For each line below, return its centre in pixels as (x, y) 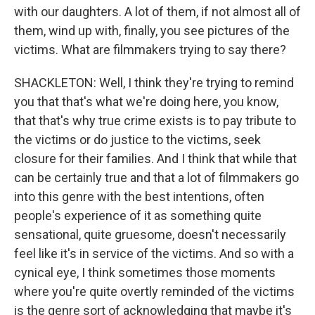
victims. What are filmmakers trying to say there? (150, 50)
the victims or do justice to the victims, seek (137, 140)
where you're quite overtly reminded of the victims (154, 291)
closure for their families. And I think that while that (155, 159)
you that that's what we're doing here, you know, (146, 102)
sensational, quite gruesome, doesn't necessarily (150, 234)
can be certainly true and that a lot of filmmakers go (156, 178)
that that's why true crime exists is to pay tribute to (155, 121)
